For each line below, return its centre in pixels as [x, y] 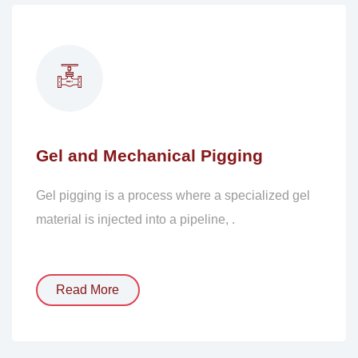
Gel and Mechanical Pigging [149, 156]
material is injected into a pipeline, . [135, 220]
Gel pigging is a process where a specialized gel [173, 196]
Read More [88, 290]
